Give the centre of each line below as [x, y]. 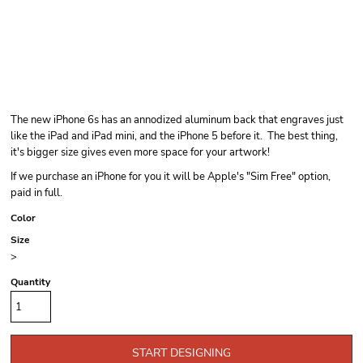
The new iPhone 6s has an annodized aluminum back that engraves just [177, 120]
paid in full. [36, 193]
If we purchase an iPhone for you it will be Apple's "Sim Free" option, [171, 177]
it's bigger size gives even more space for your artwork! [140, 152]
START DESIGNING [181, 353]
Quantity [30, 282]
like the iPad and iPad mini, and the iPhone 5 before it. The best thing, [174, 136]
